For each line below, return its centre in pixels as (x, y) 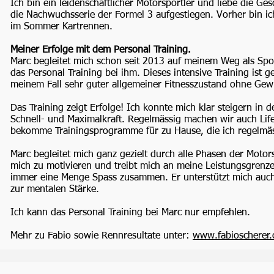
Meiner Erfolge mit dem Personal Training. (101, 50)
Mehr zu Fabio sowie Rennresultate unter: (102, 236)
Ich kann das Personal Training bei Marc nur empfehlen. (130, 213)
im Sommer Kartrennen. (61, 27)
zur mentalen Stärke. (55, 190)
